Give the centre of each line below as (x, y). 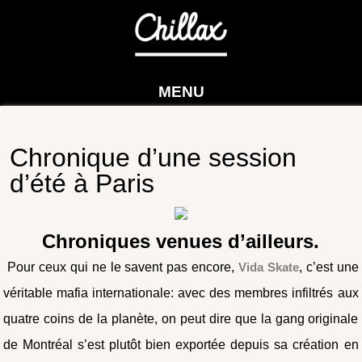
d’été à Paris (82, 183)
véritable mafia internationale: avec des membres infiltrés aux (181, 293)
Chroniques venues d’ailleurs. (181, 241)
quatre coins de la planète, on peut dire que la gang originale (181, 318)
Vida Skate (269, 267)
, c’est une (328, 267)
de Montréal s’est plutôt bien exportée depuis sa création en (181, 344)
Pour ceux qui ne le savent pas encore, (121, 267)
